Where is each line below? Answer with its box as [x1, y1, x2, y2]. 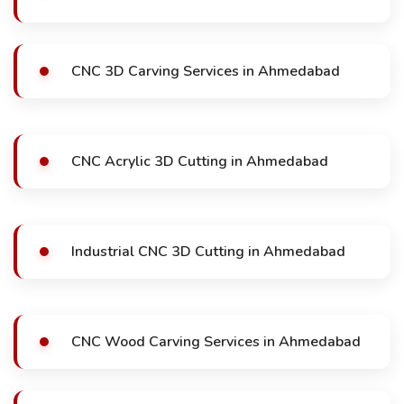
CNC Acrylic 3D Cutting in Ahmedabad [71, 151, 328, 171]
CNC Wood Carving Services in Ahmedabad [71, 332, 361, 352]
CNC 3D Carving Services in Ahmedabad [71, 61, 340, 81]
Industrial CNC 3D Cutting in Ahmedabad [71, 242, 345, 262]
